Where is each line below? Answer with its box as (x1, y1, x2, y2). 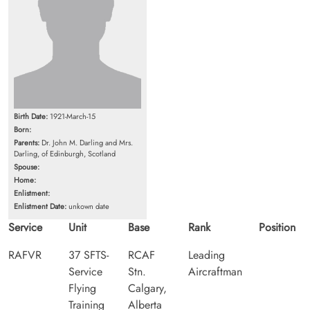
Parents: (14, 136, 39, 148)
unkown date (66, 200, 109, 212)
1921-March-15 (48, 110, 95, 122)
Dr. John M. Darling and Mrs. (39, 136, 133, 148)
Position (258, 219, 295, 235)
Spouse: (14, 161, 39, 172)
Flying (68, 280, 96, 296)
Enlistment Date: (14, 200, 66, 212)
